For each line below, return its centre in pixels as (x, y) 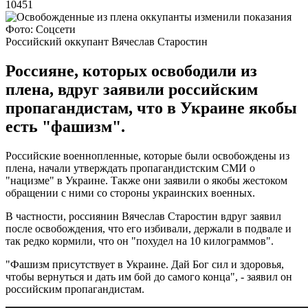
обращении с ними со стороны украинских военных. (130, 192)
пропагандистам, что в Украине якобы (151, 108)
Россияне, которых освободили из (131, 70)
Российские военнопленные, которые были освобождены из (147, 155)
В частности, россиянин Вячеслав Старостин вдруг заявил (143, 216)
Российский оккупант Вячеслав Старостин (107, 41)
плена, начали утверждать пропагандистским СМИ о (130, 168)
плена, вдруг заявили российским (132, 89)
